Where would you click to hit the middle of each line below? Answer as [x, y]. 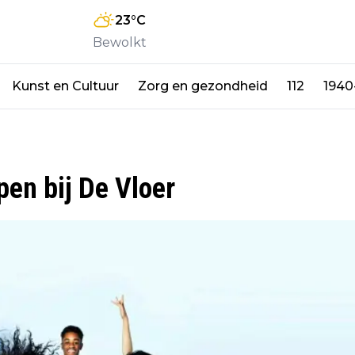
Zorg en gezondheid [203, 86]
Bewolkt [120, 42]
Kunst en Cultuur [65, 86]
